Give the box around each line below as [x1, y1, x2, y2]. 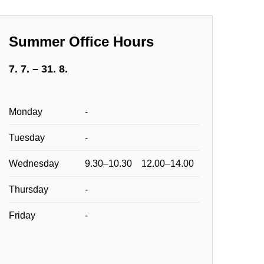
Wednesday [9, 158, 60, 169]
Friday [9, 210, 36, 220]
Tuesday [9, 132, 45, 143]
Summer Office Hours [9, 34, 154, 49]
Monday [9, 106, 43, 117]
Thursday [9, 184, 49, 194]
